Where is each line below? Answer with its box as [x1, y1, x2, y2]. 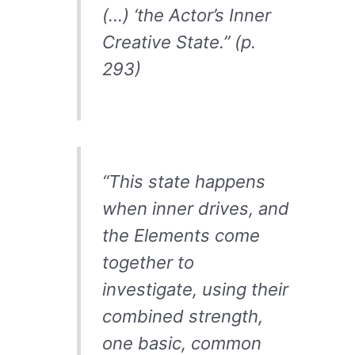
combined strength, [101, 305, 263, 326]
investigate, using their [101, 278, 288, 300]
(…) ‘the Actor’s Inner [101, 4, 271, 25]
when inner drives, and [101, 197, 289, 219]
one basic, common [101, 332, 261, 353]
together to [101, 251, 194, 273]
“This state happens [101, 170, 265, 192]
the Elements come [101, 224, 260, 246]
